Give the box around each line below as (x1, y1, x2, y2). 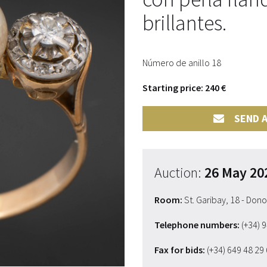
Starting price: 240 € (142, 82, 226, 94)
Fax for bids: (154, 244, 205, 256)
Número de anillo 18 (142, 57, 221, 69)
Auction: (154, 163, 204, 182)
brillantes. (142, 10, 226, 36)
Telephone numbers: (154, 219, 240, 231)
